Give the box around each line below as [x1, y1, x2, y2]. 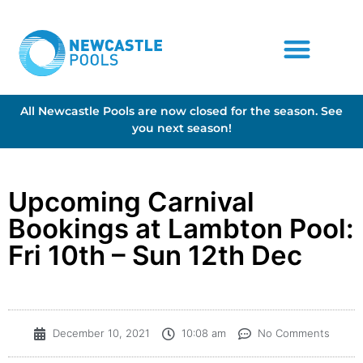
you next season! [131, 120, 232, 135]
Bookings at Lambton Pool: [8, 212, 354, 246]
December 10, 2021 [53, 327, 150, 340]
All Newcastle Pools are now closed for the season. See [20, 103, 343, 118]
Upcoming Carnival [8, 186, 254, 219]
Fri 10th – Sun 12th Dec [8, 239, 302, 272]
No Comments [258, 327, 330, 340]
